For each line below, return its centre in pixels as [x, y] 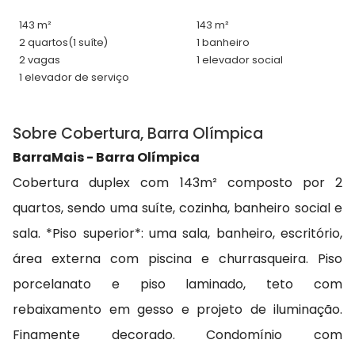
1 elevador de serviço [74, 78]
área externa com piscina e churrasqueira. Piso [177, 259]
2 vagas [40, 60]
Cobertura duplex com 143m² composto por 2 [177, 183]
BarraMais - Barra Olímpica [106, 158]
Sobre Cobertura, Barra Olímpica [138, 134]
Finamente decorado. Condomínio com [177, 335]
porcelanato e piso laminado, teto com [177, 284]
